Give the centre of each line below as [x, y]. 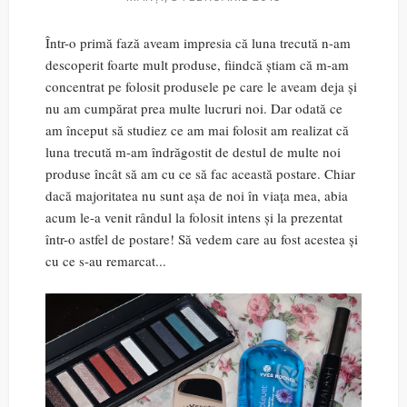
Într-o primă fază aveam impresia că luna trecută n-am [198, 43]
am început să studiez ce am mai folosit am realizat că [197, 130]
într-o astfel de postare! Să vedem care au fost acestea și [202, 239]
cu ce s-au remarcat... [106, 261]
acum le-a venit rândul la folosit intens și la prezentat [194, 217]
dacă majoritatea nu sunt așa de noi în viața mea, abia [197, 195]
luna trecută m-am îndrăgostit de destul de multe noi [193, 152]
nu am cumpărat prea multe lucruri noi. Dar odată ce [194, 108]
